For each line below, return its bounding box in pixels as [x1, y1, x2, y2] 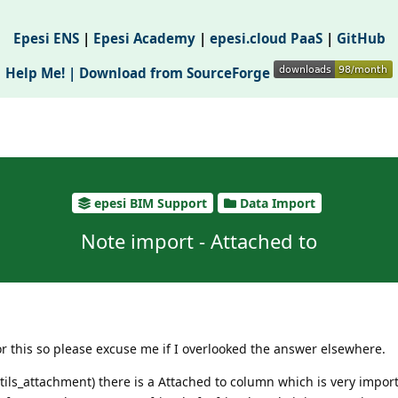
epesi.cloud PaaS [209, 29, 322, 48]
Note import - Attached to [81, 227, 317, 255]
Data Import [240, 195, 315, 211]
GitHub [336, 29, 386, 48]
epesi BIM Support [94, 195, 207, 211]
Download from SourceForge [79, 64, 274, 83]
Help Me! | [5, 64, 79, 83]
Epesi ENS [12, 29, 79, 48]
